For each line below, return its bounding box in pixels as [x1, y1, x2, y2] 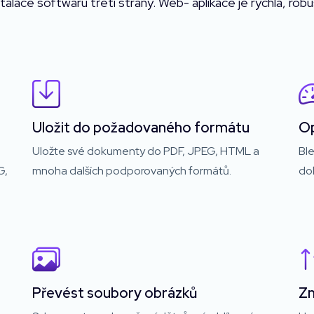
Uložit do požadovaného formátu [32, 118, 250, 137]
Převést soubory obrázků [32, 283, 197, 302]
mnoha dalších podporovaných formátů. [32, 163, 231, 178]
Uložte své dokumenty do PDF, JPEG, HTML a [32, 143, 259, 158]
